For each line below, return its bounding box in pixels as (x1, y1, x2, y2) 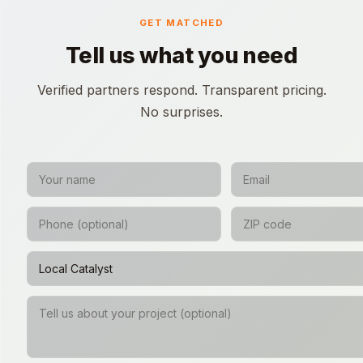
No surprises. (140, 103, 223, 120)
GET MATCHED (139, 17, 224, 29)
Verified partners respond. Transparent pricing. (36, 81, 327, 98)
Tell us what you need (65, 41, 298, 69)
